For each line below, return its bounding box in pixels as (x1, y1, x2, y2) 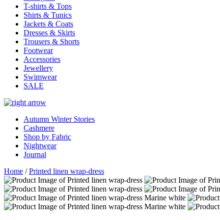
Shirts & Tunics (24, 11, 72, 19)
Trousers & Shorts (24, 37, 80, 46)
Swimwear (24, 73, 57, 81)
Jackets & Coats (24, 20, 73, 28)
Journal (24, 150, 46, 159)
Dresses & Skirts (24, 28, 75, 37)
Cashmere (24, 124, 55, 132)
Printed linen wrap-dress (29, 167, 104, 175)
